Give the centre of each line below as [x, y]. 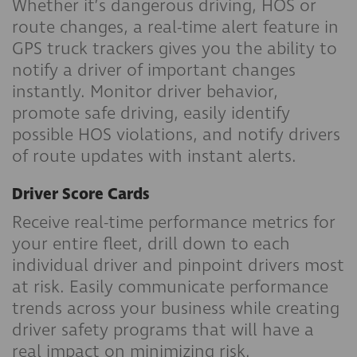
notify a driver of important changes [154, 70]
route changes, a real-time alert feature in [175, 27]
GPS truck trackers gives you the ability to [175, 49]
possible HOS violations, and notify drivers [176, 135]
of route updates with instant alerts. [154, 156]
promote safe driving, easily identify [151, 113]
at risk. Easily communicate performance [170, 287]
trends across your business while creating [176, 308]
